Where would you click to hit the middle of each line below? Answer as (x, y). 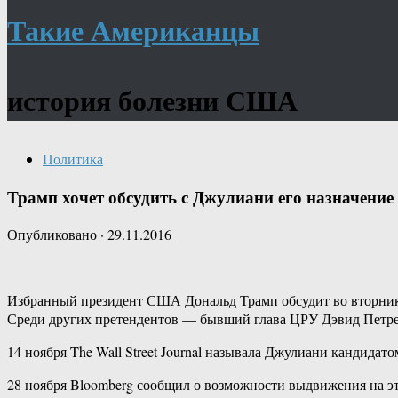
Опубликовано (54, 235)
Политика (73, 159)
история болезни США (152, 100)
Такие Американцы (133, 30)
